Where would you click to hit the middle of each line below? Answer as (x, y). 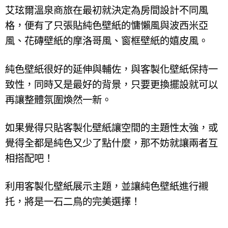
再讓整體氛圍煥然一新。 (58, 100)
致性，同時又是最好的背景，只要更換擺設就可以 (111, 84)
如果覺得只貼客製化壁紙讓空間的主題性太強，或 (111, 128)
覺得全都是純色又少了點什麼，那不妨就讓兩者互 (111, 143)
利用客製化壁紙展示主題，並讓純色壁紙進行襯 (107, 186)
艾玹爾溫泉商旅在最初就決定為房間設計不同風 (107, 11)
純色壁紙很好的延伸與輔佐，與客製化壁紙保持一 (111, 69)
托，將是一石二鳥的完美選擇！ (73, 202)
